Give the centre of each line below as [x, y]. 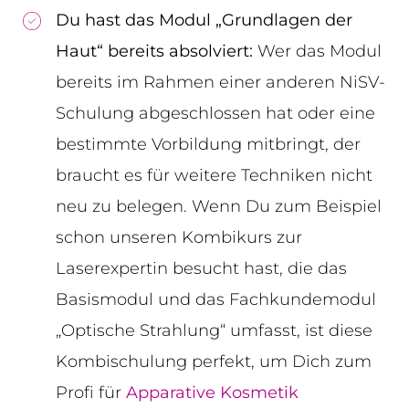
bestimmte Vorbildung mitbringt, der [208, 145]
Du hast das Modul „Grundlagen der [204, 21]
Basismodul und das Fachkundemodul [216, 300]
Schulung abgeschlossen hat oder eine [215, 114]
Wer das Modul [317, 52]
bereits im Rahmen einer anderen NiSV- [220, 83]
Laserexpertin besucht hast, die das [201, 269]
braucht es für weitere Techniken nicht [214, 176]
